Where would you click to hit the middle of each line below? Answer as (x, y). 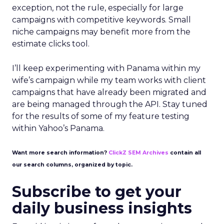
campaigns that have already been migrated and (109, 92)
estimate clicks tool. (51, 44)
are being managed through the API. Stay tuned (110, 104)
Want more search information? (60, 153)
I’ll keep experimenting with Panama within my (106, 68)
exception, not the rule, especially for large (98, 8)
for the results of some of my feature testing (101, 116)
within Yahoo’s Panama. (58, 128)
